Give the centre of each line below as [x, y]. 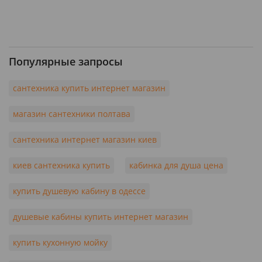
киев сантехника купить [61, 165]
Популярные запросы [66, 61]
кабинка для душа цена [176, 165]
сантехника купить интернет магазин [89, 88]
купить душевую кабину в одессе [79, 191]
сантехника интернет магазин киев [85, 139]
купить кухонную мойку [60, 242]
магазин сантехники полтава [72, 114]
